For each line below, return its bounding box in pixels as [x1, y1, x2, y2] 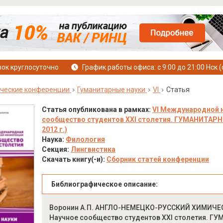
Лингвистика [70, 145, 115, 153]
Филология [65, 135, 105, 143]
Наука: [41, 135, 66, 143]
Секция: [41, 145, 71, 153]
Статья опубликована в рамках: [41, 106, 152, 113]
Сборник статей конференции [106, 155, 209, 163]
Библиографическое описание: [51, 180, 158, 188]
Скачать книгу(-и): [41, 155, 107, 163]
